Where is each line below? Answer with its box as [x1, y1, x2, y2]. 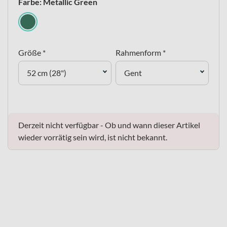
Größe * [18, 48, 46, 57]
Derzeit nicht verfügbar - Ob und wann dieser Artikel [18, 120, 200, 130]
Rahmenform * [116, 48, 166, 57]
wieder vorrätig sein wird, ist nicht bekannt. [18, 132, 167, 142]
